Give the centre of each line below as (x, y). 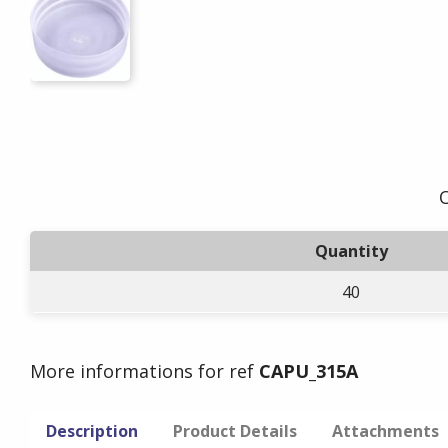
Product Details (235, 431)
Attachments (386, 431)
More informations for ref (144, 371)
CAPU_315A (308, 371)
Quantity (351, 251)
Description (92, 431)
